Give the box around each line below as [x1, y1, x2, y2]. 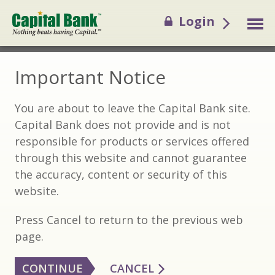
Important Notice [15, 64, 166, 90]
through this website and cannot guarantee [15, 150, 247, 165]
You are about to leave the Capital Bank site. [15, 101, 250, 115]
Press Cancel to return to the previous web [15, 212, 243, 227]
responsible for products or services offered [15, 134, 249, 149]
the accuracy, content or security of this [15, 167, 227, 182]
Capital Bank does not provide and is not [15, 117, 231, 132]
